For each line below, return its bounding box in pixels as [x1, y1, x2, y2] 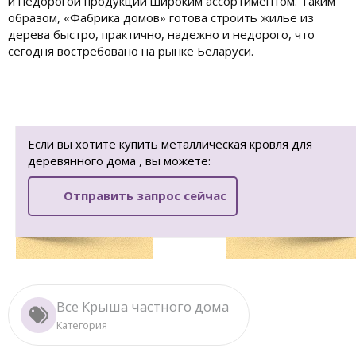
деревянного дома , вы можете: [28, 153, 211, 169]
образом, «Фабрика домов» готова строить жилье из [8, 10, 314, 26]
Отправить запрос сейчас [63, 188, 226, 204]
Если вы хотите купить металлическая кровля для [28, 136, 312, 153]
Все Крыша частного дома [56, 297, 229, 316]
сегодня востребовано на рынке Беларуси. [8, 43, 253, 60]
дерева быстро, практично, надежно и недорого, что [8, 26, 315, 43]
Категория [56, 318, 107, 333]
